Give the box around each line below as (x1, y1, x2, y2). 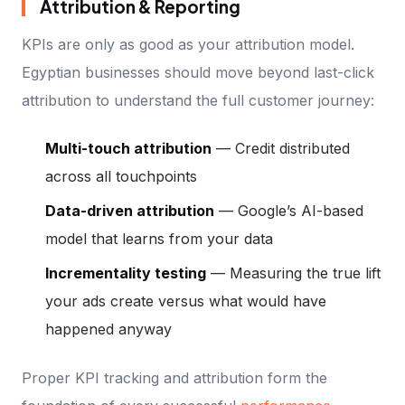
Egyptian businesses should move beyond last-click (22, 62, 374, 81)
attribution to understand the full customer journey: (22, 90, 374, 109)
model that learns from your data (44, 230, 273, 249)
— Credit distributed (211, 139, 350, 158)
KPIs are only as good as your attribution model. (22, 34, 354, 53)
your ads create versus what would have (44, 292, 326, 311)
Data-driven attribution (44, 202, 214, 221)
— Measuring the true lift (205, 264, 381, 283)
